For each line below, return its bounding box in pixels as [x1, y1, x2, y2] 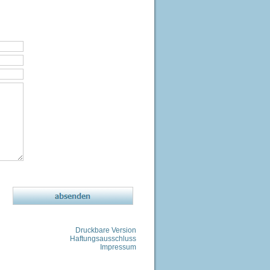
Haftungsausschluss [70, 234, 136, 243]
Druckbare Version [75, 226, 136, 234]
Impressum [100, 243, 136, 251]
